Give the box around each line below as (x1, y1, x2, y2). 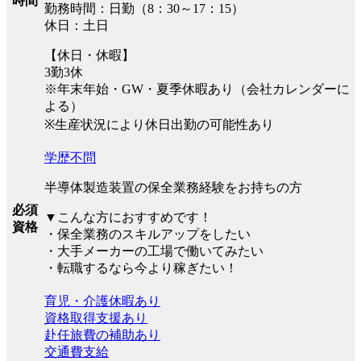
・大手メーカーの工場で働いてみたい (44, 243, 263, 258)
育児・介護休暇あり (44, 293, 160, 308)
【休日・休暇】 (44, 48, 135, 62)
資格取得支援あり (44, 310, 147, 325)
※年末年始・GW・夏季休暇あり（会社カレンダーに (44, 81, 350, 96)
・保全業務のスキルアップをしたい (44, 226, 251, 241)
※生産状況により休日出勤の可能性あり (44, 117, 274, 131)
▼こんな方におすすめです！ (44, 210, 212, 224)
